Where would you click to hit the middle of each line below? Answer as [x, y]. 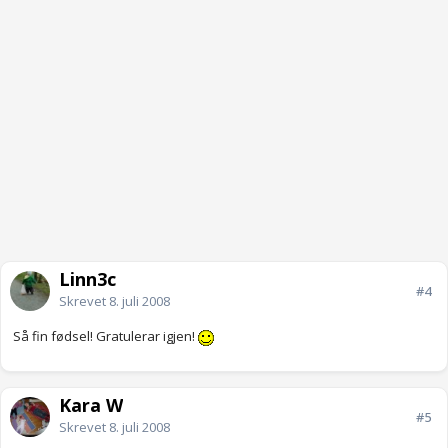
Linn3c [87, 279]
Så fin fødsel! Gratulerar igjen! [105, 336]
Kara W [91, 405]
